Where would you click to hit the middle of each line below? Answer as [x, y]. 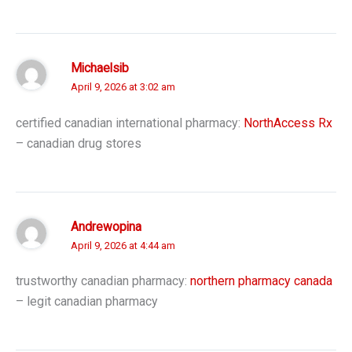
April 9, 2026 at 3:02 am [123, 87]
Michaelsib [100, 69]
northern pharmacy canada [261, 281]
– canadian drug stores [79, 143]
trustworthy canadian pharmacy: [103, 281]
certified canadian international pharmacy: [130, 123]
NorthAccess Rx [288, 123]
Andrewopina [106, 227]
